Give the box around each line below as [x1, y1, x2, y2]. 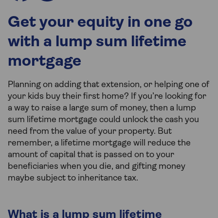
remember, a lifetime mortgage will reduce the [8, 139, 191, 148]
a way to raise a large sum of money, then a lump [8, 104, 196, 113]
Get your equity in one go [8, 15, 193, 31]
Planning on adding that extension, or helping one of [8, 80, 209, 90]
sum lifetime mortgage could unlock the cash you [8, 115, 199, 125]
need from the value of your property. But [8, 127, 172, 136]
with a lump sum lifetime [8, 35, 186, 50]
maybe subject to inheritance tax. [8, 174, 138, 183]
